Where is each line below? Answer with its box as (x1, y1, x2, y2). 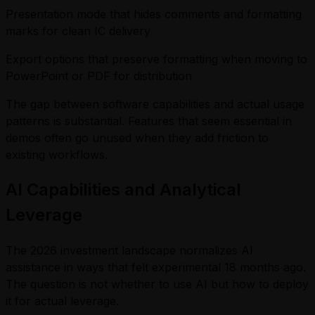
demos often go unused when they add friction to (6, 130, 269, 145)
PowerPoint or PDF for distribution (6, 68, 192, 83)
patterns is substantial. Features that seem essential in (6, 113, 292, 128)
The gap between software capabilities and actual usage (6, 96, 304, 111)
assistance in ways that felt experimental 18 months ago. (6, 259, 306, 274)
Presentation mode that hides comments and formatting (6, 6, 302, 21)
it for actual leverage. (6, 293, 119, 308)
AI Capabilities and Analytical (6, 179, 241, 200)
